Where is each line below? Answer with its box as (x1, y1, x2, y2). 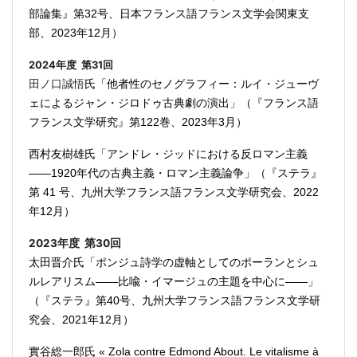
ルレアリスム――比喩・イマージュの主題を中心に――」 (29, 275, 319, 288)
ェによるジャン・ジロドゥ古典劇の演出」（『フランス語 (29, 96, 319, 109)
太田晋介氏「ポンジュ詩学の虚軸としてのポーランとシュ (29, 256, 319, 269)
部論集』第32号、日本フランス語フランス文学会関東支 (29, 7, 309, 20)
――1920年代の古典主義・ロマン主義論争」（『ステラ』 (29, 167, 322, 179)
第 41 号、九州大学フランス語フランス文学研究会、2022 (29, 186, 319, 198)
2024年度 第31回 (29, 58, 113, 71)
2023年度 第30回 (29, 236, 121, 249)
